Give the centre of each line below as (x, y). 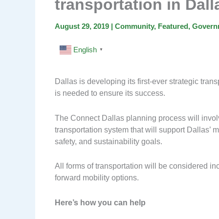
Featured (173, 26)
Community (134, 26)
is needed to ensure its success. (110, 93)
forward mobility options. (97, 178)
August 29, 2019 (83, 26)
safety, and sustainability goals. (109, 141)
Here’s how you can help (100, 202)
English (85, 50)
